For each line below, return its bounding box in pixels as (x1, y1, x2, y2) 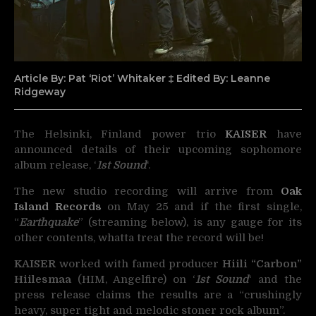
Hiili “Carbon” (222, 257, 303, 270)
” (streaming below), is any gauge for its (78, 215, 302, 229)
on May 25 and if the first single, (107, 200, 303, 213)
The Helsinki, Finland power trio (14, 127, 226, 140)
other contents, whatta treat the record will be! (14, 231, 264, 244)
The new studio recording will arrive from (14, 184, 281, 197)
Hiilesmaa (14, 272, 71, 286)
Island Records (14, 200, 102, 213)
